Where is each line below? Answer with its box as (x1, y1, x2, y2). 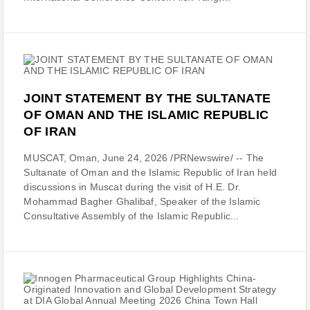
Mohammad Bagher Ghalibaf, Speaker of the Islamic (24, 196, 261, 208)
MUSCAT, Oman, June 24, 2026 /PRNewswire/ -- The (24, 152, 264, 164)
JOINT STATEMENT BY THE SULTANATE (24, 91, 271, 106)
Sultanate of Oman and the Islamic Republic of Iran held (24, 167, 277, 179)
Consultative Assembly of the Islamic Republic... (24, 210, 239, 222)
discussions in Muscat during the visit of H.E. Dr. (24, 181, 241, 193)
